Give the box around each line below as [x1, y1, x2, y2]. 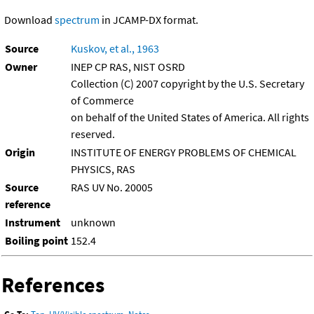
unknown [71, 215, 116, 230]
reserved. [71, 127, 115, 142]
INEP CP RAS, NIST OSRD [71, 60, 185, 74]
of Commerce [71, 93, 134, 108]
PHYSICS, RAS [71, 162, 135, 177]
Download [4, 13, 55, 27]
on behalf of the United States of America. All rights [71, 110, 309, 125]
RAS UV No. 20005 [71, 180, 153, 195]
